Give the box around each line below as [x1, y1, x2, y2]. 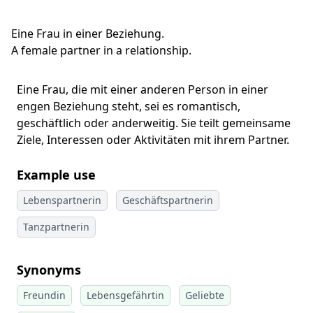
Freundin [23, 289, 66, 302]
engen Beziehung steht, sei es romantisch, [17, 99, 240, 114]
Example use [17, 166, 96, 183]
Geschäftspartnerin [122, 194, 213, 207]
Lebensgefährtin [87, 289, 164, 302]
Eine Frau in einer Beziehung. [11, 26, 164, 41]
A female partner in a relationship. [11, 43, 191, 58]
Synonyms [17, 261, 81, 278]
